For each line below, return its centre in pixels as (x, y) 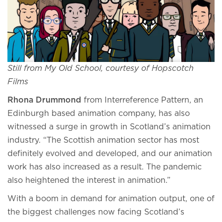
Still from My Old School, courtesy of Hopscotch (101, 69)
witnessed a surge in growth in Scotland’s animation (109, 127)
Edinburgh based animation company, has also (99, 114)
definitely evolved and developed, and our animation (110, 154)
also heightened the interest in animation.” (90, 181)
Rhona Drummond (44, 100)
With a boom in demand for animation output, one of (111, 199)
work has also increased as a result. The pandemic (105, 167)
